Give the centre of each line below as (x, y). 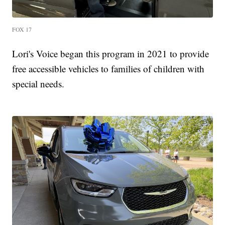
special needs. (38, 83)
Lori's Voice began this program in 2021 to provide (111, 53)
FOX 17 (22, 29)
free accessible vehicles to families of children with (108, 68)
